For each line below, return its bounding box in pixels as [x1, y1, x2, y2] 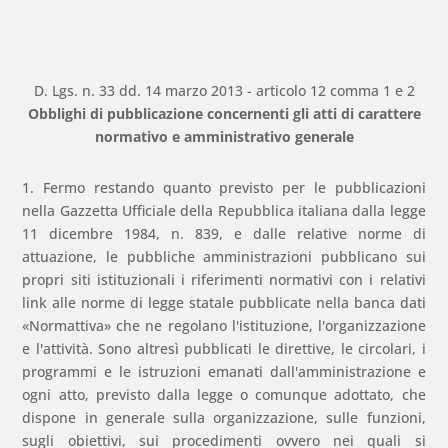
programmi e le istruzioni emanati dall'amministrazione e [22, 362, 426, 382]
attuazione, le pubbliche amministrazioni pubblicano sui [22, 247, 426, 267]
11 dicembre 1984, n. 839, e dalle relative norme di [22, 224, 426, 244]
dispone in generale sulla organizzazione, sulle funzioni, [22, 408, 426, 428]
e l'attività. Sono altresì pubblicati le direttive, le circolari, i [22, 339, 426, 359]
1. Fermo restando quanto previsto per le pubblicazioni [22, 178, 426, 198]
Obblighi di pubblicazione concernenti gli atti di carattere [27, 104, 421, 124]
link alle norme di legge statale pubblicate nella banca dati [22, 293, 426, 313]
